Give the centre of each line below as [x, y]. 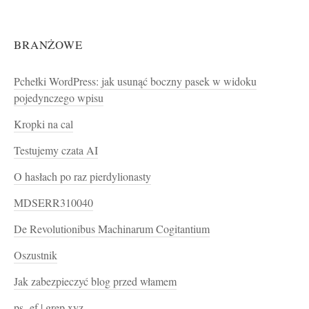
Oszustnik [36, 255]
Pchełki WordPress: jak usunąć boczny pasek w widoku [135, 81]
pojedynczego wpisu [59, 98]
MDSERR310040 [53, 202]
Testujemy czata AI [56, 150]
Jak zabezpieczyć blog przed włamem [95, 281]
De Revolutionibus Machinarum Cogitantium [112, 229]
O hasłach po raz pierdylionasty [82, 176]
